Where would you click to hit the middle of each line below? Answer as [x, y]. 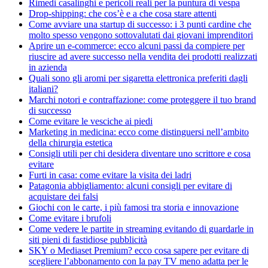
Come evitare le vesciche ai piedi [91, 121]
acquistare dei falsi [63, 197]
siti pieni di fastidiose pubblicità [88, 240]
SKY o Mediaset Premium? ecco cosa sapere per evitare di [139, 251]
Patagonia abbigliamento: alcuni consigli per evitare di [130, 186]
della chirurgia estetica [71, 143]
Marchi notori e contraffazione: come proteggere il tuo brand [142, 100]
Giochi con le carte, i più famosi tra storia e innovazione [134, 208]
